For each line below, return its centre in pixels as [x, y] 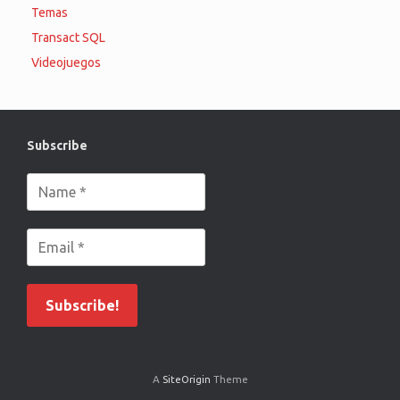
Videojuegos [66, 62]
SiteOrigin [186, 379]
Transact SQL [68, 37]
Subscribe [57, 145]
